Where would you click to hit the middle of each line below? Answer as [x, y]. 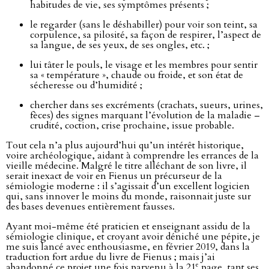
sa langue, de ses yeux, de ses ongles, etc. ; [120, 45]
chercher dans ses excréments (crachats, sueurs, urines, [147, 105]
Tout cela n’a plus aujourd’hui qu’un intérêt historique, [125, 146]
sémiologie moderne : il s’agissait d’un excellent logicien [128, 186]
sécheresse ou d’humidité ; [86, 86]
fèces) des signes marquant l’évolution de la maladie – [145, 116]
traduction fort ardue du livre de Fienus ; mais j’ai [110, 257]
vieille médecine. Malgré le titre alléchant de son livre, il [126, 166]
